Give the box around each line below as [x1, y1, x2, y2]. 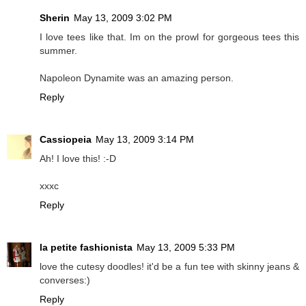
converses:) [40, 275, 90, 286]
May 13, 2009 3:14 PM [96, 134, 194, 145]
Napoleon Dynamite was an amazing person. [40, 72, 234, 84]
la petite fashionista [40, 242, 133, 253]
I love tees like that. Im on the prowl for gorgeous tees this [40, 31, 299, 43]
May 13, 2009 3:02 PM [74, 12, 172, 24]
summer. [40, 45, 77, 57]
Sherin [40, 12, 70, 24]
